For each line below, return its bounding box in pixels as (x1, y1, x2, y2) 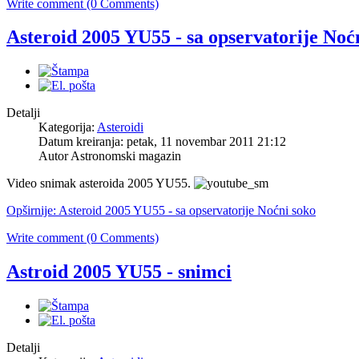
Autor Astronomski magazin (38, 149, 181, 163)
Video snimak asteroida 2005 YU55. (6, 176, 194, 191)
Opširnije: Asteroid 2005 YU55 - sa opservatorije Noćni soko (6, 204, 316, 218)
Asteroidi (97, 120, 143, 135)
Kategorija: (38, 120, 97, 135)
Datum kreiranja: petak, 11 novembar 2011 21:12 (38, 135, 286, 149)
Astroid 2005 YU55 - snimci (6, 261, 232, 283)
